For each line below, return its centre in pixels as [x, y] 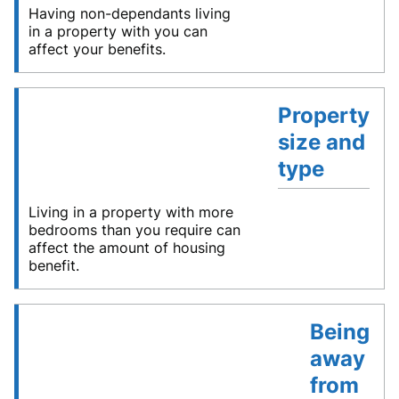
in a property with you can [118, 32]
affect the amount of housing [127, 248]
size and [321, 142]
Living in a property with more [131, 212]
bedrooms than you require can [134, 230]
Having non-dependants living [130, 14]
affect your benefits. [97, 49]
